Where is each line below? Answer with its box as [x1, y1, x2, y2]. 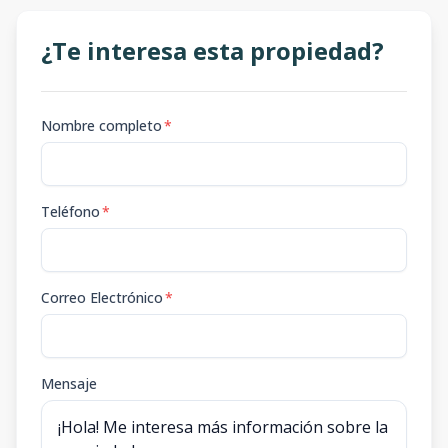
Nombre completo [41, 116, 162, 135]
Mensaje [41, 374, 97, 393]
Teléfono [41, 202, 100, 221]
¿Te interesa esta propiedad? [41, 34, 384, 67]
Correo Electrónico [41, 288, 163, 307]
